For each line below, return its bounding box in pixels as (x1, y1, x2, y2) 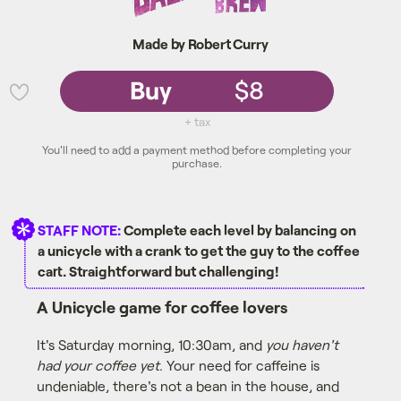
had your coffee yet (36, 355, 159, 373)
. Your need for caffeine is (158, 355, 320, 373)
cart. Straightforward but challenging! (38, 261, 280, 279)
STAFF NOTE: (38, 220, 122, 238)
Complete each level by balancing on (121, 220, 357, 238)
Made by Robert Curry (132, 34, 269, 52)
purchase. (172, 156, 223, 170)
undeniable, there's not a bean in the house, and (36, 376, 339, 394)
